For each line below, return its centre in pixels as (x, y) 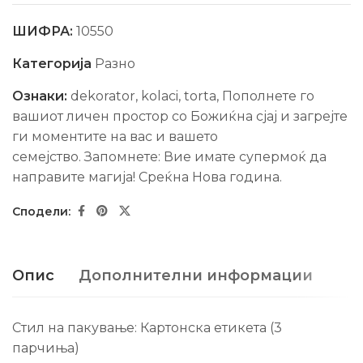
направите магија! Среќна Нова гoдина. (147, 177)
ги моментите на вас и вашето (115, 137)
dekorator (103, 96)
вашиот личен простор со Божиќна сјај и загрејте (180, 117)
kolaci (160, 96)
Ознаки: (41, 96)
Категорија (53, 64)
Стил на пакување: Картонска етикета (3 (147, 328)
